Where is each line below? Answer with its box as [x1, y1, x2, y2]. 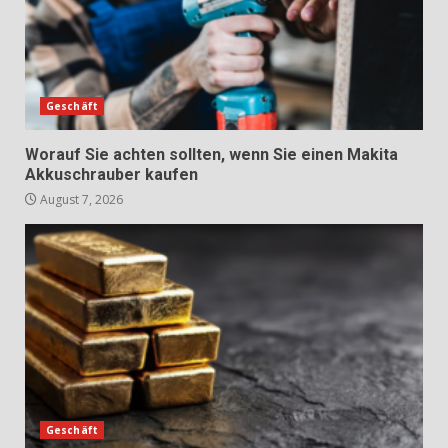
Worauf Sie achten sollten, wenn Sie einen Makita [25, 144, 398, 164]
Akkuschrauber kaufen [25, 164, 198, 184]
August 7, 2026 [37, 190, 123, 208]
